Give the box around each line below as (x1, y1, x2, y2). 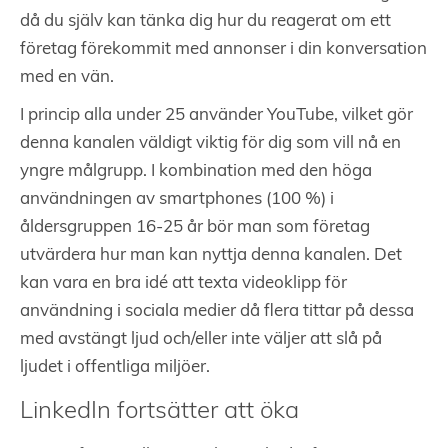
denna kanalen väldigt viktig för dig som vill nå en (20, 135, 401, 153)
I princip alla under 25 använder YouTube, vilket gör (20, 107, 413, 125)
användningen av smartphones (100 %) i (20, 191, 334, 209)
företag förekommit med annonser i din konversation (20, 41, 427, 59)
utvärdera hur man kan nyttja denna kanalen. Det (20, 247, 402, 265)
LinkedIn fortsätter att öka (20, 400, 299, 425)
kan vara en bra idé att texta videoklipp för (20, 275, 347, 293)
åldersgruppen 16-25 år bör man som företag (20, 219, 370, 237)
